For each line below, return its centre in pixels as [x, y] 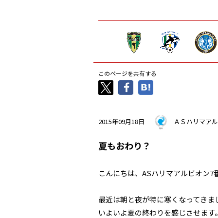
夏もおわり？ [125, 145]
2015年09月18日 [121, 121]
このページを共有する [127, 73]
